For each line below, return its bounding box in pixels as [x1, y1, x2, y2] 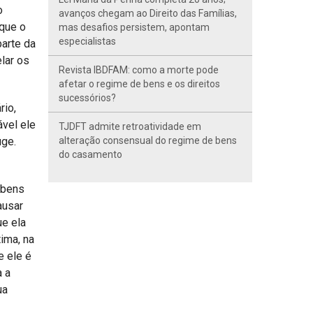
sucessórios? [58, 92, 116, 103]
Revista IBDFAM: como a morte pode [58, 64, 219, 75]
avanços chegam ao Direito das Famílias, [58, 8, 237, 19]
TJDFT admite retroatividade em [58, 121, 201, 132]
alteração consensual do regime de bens [58, 135, 237, 146]
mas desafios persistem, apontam [58, 22, 210, 33]
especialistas [58, 36, 116, 47]
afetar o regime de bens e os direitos [58, 78, 220, 89]
